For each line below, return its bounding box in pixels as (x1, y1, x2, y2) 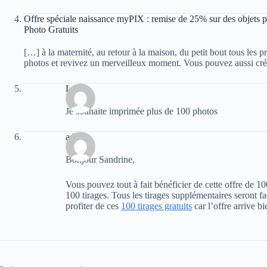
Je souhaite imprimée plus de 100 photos (66, 106, 218, 116)
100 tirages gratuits (121, 201, 192, 211)
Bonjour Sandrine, (66, 154, 135, 164)
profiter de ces (66, 201, 121, 211)
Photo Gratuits (24, 24, 78, 35)
